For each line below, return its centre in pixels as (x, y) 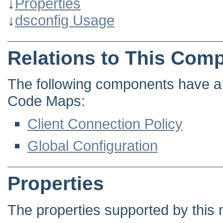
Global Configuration (93, 146)
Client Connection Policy (105, 124)
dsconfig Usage (65, 20)
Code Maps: (46, 101)
